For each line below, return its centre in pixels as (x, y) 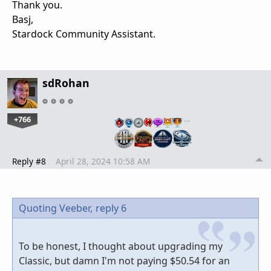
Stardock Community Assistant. (84, 34)
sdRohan (66, 83)
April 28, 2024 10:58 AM (103, 162)
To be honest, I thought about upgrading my (121, 247)
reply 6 (111, 208)
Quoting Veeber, (56, 208)
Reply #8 (29, 162)
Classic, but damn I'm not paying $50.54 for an (124, 261)
